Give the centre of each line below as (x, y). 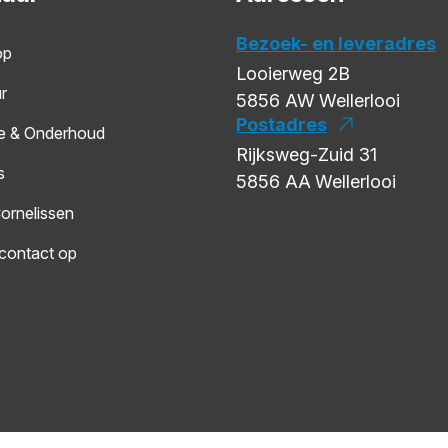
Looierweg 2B (293, 73)
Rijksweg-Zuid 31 (306, 154)
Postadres (281, 124)
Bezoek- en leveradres (336, 43)
